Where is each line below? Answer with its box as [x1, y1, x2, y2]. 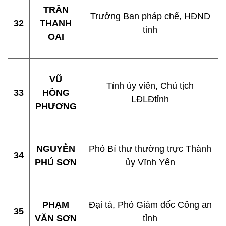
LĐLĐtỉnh [131, 94, 169, 104]
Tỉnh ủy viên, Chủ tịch [106, 81, 194, 91]
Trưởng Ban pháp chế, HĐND [90, 11, 210, 21]
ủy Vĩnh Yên [125, 157, 175, 167]
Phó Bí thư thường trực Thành [89, 144, 211, 154]
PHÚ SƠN [35, 157, 77, 167]
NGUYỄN [36, 144, 75, 154]
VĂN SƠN [35, 213, 77, 223]
